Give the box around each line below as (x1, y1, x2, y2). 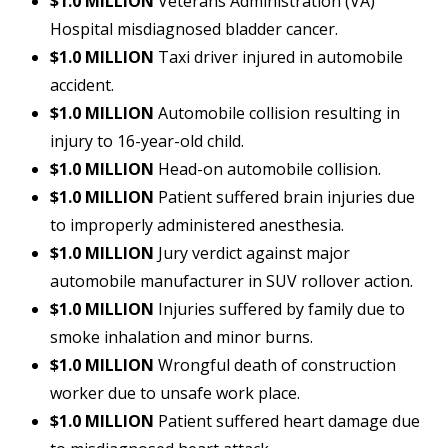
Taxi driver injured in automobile (154, 46, 403, 69)
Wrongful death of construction (154, 354, 396, 377)
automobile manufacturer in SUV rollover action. (50, 270, 413, 293)
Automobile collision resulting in (154, 102, 400, 125)
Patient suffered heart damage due (154, 410, 420, 433)
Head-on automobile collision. (154, 158, 381, 181)
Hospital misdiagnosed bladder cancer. (50, 18, 338, 41)
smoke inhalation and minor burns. (50, 326, 313, 349)
